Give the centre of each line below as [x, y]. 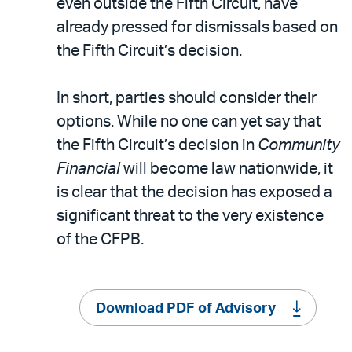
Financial [88, 169]
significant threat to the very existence [190, 216]
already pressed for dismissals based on [197, 27]
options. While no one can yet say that [189, 121]
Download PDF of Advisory [185, 308]
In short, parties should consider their [187, 98]
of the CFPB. [100, 239]
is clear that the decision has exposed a [194, 192]
